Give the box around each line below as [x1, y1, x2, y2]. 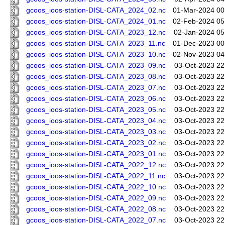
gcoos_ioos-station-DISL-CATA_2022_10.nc [26, 183, 166, 191]
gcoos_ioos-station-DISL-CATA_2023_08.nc [26, 73, 166, 81]
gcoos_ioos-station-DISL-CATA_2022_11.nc [26, 172, 165, 180]
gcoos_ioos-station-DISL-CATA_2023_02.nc [26, 139, 166, 147]
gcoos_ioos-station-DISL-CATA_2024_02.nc [26, 7, 166, 15]
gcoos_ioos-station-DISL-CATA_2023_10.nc [26, 51, 166, 59]
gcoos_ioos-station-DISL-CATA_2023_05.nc [26, 106, 166, 114]
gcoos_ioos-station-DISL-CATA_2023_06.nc [26, 95, 166, 103]
